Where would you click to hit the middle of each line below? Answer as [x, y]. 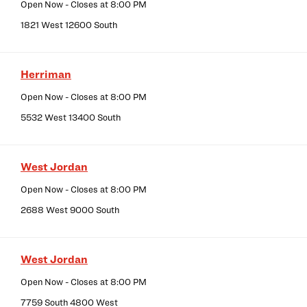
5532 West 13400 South [71, 118]
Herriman [46, 75]
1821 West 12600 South [69, 25]
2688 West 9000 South [70, 210]
